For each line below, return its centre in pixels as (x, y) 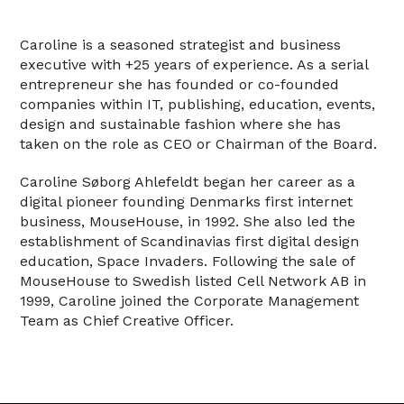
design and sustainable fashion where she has (181, 124)
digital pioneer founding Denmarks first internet (187, 201)
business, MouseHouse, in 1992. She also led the (188, 221)
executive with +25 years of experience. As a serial (194, 64)
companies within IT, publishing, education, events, (198, 104)
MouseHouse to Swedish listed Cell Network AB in (193, 280)
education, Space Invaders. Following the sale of (188, 261)
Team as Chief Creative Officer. (127, 320)
